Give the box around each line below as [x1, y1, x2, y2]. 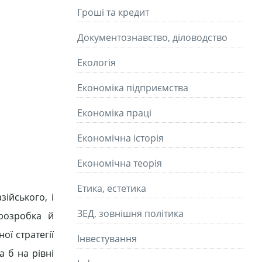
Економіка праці [77, 106, 151, 119]
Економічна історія [77, 132, 164, 144]
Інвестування [77, 232, 137, 245]
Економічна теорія [77, 157, 162, 170]
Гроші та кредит [77, 6, 149, 19]
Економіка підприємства [77, 81, 188, 94]
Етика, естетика [77, 182, 146, 195]
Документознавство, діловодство [77, 31, 227, 44]
